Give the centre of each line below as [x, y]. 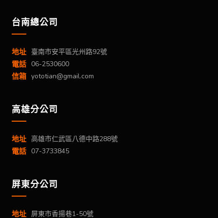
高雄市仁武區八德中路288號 [74, 139]
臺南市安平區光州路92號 [69, 52]
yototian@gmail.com [63, 76]
